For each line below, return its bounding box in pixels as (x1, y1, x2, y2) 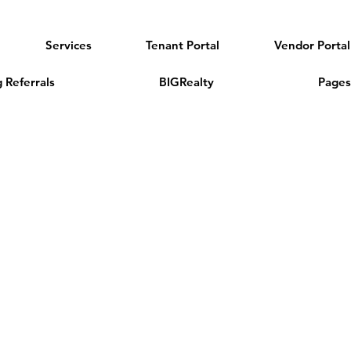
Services (45, 38, 92, 52)
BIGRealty (158, 74, 214, 89)
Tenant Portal (146, 38, 220, 52)
